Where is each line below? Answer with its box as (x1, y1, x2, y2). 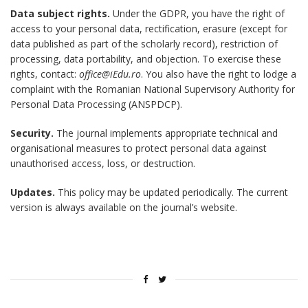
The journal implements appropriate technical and (54, 126, 278, 140)
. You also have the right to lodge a (141, 67, 296, 81)
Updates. (10, 186, 55, 199)
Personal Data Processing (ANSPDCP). (10, 98, 182, 111)
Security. (10, 126, 54, 140)
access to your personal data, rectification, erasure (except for (10, 22, 287, 36)
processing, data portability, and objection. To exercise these (10, 52, 281, 66)
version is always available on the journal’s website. (10, 201, 237, 214)
